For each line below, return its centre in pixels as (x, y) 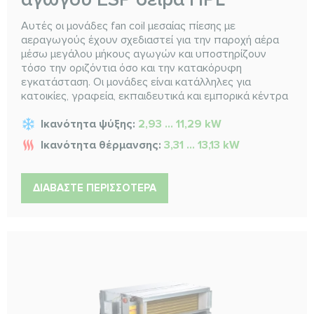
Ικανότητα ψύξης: (89, 124)
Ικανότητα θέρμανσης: (102, 145)
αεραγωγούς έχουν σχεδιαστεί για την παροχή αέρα (150, 40)
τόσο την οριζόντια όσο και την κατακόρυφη (131, 68)
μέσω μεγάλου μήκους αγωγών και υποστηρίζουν (144, 54)
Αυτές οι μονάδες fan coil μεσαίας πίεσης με (128, 26)
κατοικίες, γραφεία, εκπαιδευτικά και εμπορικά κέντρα (155, 96)
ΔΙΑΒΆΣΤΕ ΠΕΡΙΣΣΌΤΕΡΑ (95, 187)
